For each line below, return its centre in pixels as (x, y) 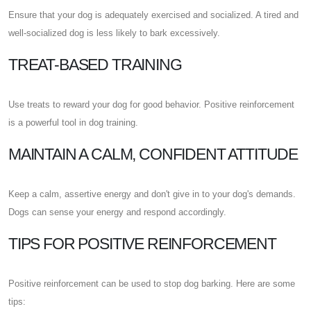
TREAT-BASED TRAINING (95, 64)
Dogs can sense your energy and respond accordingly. (117, 212)
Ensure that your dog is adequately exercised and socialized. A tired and (153, 15)
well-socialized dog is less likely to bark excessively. (114, 33)
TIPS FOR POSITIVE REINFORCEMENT (142, 243)
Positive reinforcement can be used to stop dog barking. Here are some (152, 283)
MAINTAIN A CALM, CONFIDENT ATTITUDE (153, 154)
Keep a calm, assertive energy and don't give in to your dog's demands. (152, 194)
